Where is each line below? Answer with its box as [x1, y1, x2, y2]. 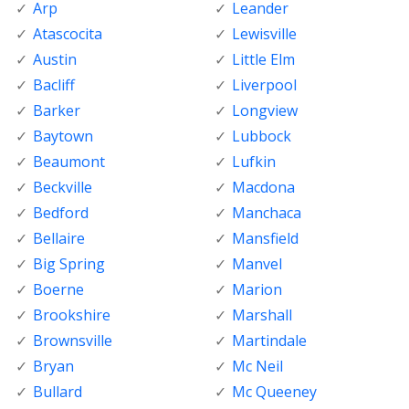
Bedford [33, 203, 89, 224]
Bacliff [33, 75, 75, 96]
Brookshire [33, 305, 110, 326]
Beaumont [33, 152, 105, 173]
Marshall [231, 305, 292, 326]
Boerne [33, 279, 84, 300]
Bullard [33, 382, 82, 403]
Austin [33, 49, 77, 70]
